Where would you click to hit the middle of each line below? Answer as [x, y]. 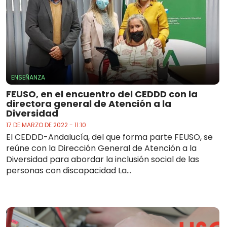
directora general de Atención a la [89, 104]
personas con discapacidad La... [69, 171]
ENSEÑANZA [28, 78]
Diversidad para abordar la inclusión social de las [103, 160]
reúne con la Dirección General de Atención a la [101, 148]
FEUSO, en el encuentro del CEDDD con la [102, 94]
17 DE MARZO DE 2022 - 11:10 [46, 125]
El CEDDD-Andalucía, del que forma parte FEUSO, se [109, 137]
